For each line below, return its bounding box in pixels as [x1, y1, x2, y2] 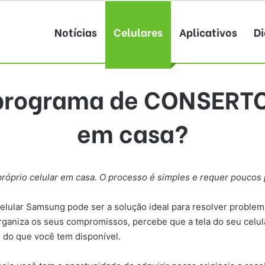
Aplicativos [179, 24, 237, 40]
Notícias [54, 24, 97, 40]
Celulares [114, 24, 163, 40]
